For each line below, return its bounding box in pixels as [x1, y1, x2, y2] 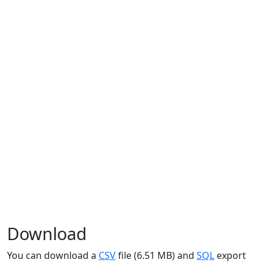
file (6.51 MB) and [116, 249, 197, 262]
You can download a [7, 249, 99, 262]
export [214, 249, 246, 262]
